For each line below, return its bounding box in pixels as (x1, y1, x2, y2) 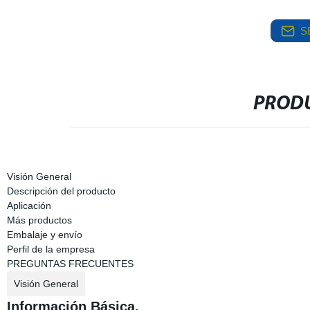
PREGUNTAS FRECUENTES (6, 258, 134, 269)
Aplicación (6, 200, 51, 211)
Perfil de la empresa (6, 244, 95, 255)
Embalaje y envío (6, 229, 82, 240)
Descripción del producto (6, 185, 116, 197)
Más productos (6, 215, 72, 226)
